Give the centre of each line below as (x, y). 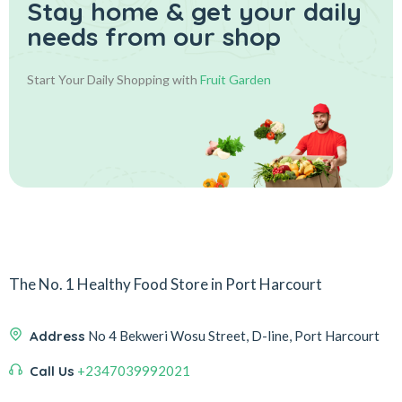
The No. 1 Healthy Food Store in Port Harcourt (166, 284)
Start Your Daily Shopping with (114, 79)
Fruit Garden (236, 79)
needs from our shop (154, 36)
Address (57, 336)
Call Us (52, 371)
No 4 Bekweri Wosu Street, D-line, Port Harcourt (234, 335)
